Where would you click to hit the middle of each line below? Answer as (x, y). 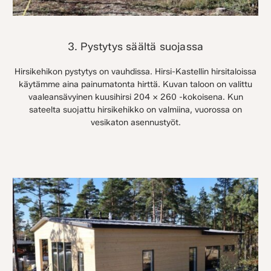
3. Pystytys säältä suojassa (135, 47)
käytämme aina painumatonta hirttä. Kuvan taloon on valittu (135, 85)
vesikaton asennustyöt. (135, 123)
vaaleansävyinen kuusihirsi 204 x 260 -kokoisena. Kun (135, 97)
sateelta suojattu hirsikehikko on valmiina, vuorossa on (135, 110)
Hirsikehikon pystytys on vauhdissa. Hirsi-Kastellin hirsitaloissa (135, 72)
